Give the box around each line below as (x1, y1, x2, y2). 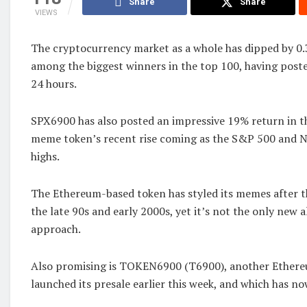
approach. (31, 221, 81, 237)
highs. (31, 149, 60, 164)
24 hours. (31, 76, 77, 92)
